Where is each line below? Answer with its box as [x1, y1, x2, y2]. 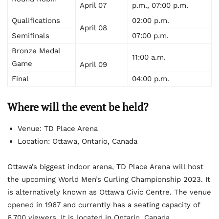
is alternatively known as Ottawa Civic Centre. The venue [7, 188, 211, 197]
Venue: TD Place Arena [18, 124, 98, 133]
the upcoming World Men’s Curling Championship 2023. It [7, 175, 210, 184]
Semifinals [12, 31, 49, 41]
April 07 [80, 1, 107, 10]
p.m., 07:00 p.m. [132, 1, 188, 10]
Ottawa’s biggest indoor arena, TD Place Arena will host [7, 162, 203, 172]
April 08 [80, 23, 107, 33]
